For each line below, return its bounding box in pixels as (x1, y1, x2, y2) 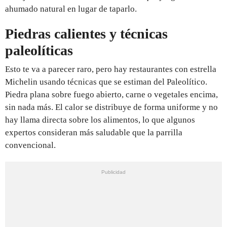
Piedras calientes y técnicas (5, 25, 168, 42)
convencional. (5, 140, 56, 150)
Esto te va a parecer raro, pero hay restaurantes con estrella (5, 64, 216, 74)
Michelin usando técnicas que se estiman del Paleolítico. (5, 77, 207, 87)
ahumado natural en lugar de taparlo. (5, 4, 137, 14)
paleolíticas (5, 42, 73, 58)
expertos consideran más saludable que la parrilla (5, 127, 182, 137)
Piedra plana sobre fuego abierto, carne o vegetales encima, (5, 89, 218, 99)
